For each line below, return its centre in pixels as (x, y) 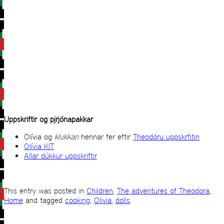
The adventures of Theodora (163, 191)
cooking (77, 200)
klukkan (68, 137)
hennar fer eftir (107, 137)
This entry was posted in (45, 191)
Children (100, 191)
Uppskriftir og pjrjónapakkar (48, 119)
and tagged (44, 200)
